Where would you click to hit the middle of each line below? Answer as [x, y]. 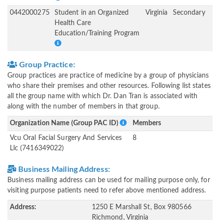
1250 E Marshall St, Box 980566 [141, 207]
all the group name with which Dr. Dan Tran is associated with [103, 96]
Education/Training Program [97, 34]
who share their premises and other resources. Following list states [109, 86]
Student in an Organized [92, 13]
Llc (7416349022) [37, 149]
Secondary [189, 13]
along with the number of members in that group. [83, 107]
